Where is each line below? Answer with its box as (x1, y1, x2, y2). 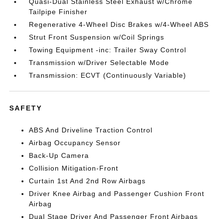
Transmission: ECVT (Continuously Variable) (29, 71, 187, 79)
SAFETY (9, 104, 43, 112)
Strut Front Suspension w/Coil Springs (29, 33, 165, 41)
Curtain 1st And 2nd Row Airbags (29, 176, 146, 185)
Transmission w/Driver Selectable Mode (29, 58, 170, 66)
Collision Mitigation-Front (29, 164, 119, 172)
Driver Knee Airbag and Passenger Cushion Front (29, 189, 205, 197)
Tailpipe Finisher (29, 7, 88, 16)
